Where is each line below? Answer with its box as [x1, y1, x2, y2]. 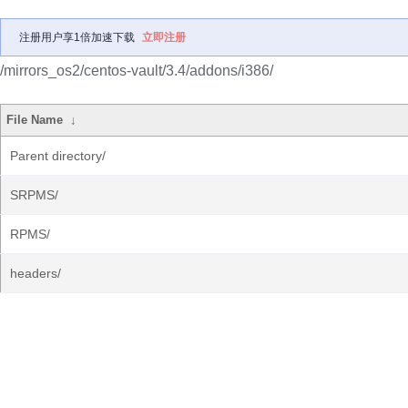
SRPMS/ [10, 188, 58, 202]
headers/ [10, 266, 61, 280]
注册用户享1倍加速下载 [19, 31, 135, 44]
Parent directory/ [10, 148, 106, 163]
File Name [6, 113, 64, 127]
